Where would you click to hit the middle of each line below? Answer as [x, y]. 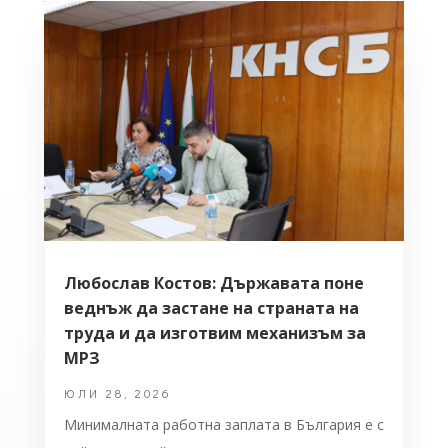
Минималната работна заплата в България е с [223, 425]
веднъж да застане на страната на [211, 308]
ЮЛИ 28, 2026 [117, 393]
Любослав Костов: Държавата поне [213, 283]
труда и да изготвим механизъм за [214, 333]
